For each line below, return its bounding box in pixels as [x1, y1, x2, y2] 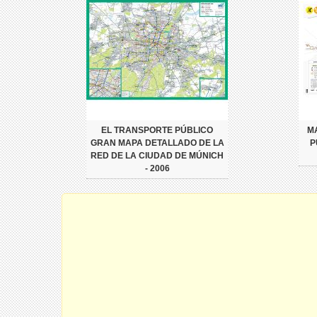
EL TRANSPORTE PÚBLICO [101, 125, 213, 135]
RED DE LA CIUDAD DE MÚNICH [91, 151, 224, 161]
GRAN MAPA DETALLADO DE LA [90, 138, 224, 148]
